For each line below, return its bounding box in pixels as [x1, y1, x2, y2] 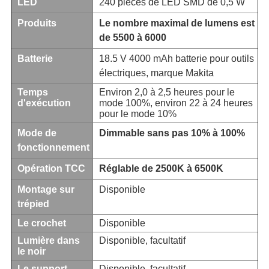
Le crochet [17, 218, 66, 229]
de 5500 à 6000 [98, 32, 166, 43]
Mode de [17, 128, 56, 139]
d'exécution [17, 98, 71, 109]
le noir [17, 246, 46, 257]
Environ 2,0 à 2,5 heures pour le [98, 87, 235, 98]
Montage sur [17, 184, 74, 195]
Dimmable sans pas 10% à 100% [98, 128, 245, 139]
